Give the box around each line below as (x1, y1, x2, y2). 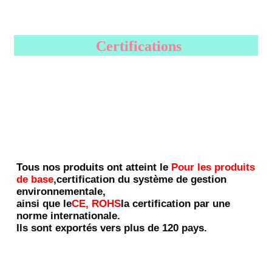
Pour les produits (171, 161, 256, 173)
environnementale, (16, 185, 106, 197)
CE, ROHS (72, 197, 121, 209)
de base (16, 173, 54, 185)
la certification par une (121, 197, 231, 209)
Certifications (95, 38, 182, 54)
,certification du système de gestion (53, 173, 227, 185)
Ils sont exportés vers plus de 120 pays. (16, 222, 208, 234)
